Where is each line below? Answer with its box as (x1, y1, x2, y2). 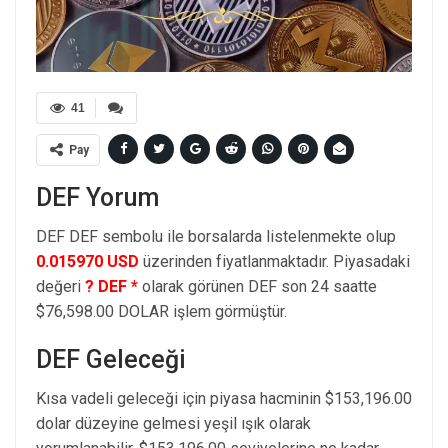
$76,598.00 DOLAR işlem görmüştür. (36, 301, 287, 321)
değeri (36, 276, 85, 296)
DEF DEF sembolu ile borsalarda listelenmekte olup (36, 226, 396, 246)
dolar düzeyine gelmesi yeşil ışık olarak (36, 413, 311, 433)
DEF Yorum (36, 182, 159, 212)
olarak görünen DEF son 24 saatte (138, 276, 377, 296)
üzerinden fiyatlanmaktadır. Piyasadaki (139, 251, 410, 271)
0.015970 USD (36, 251, 139, 271)
